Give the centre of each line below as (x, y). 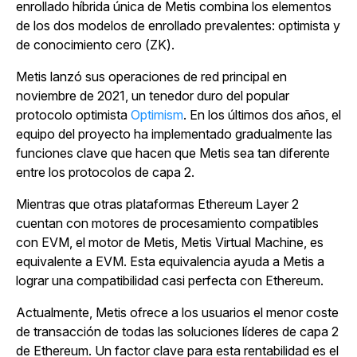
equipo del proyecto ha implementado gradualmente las (174, 134)
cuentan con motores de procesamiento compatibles (167, 223)
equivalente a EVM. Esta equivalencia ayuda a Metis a (170, 261)
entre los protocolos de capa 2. (105, 172)
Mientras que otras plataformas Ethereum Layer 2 (157, 204)
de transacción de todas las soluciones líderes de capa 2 (177, 331)
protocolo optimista (73, 115)
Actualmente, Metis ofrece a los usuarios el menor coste (177, 312)
